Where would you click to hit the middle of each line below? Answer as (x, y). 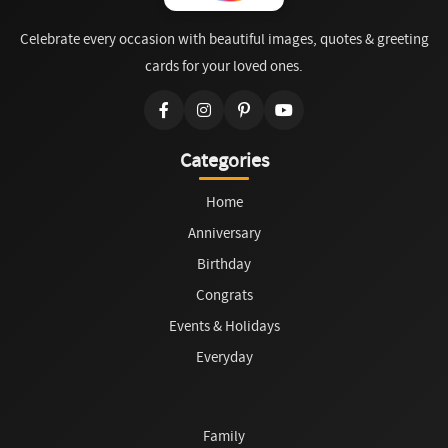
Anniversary (224, 233)
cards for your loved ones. (224, 66)
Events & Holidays (224, 326)
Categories (224, 161)
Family (224, 436)
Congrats (224, 295)
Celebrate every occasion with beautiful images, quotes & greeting (224, 39)
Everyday (224, 357)
